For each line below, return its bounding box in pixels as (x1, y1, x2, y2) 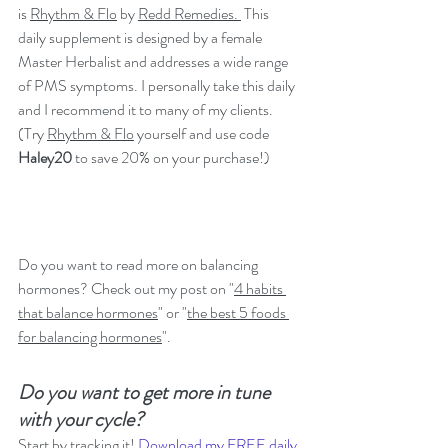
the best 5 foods (187, 301, 289, 325)
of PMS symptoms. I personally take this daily (18, 74, 298, 97)
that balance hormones (18, 301, 158, 325)
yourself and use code (134, 122, 272, 145)
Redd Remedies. (138, 2, 241, 25)
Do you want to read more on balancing (18, 253, 261, 277)
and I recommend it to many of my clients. (18, 98, 276, 121)
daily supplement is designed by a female (18, 26, 265, 49)
